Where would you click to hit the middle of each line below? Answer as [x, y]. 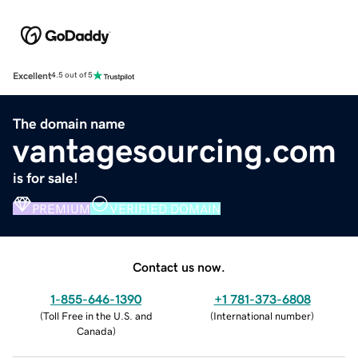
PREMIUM [61, 208]
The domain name [69, 123]
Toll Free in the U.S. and [97, 316]
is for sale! [46, 178]
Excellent [32, 76]
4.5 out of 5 [72, 76]
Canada [94, 331]
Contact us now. [179, 267]
